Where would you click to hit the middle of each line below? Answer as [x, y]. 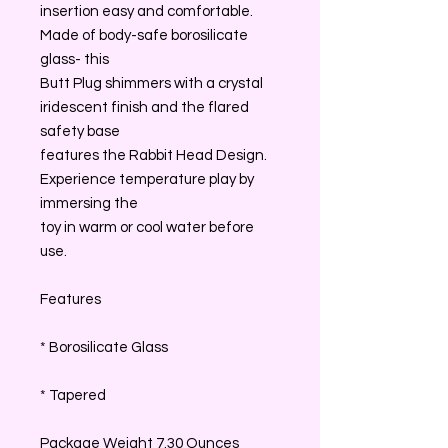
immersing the [89, 203]
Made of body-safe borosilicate [144, 35]
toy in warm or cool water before [147, 227]
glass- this [74, 59]
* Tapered [73, 395]
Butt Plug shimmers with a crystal [151, 83]
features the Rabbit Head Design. [153, 155]
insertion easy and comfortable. [146, 11]
